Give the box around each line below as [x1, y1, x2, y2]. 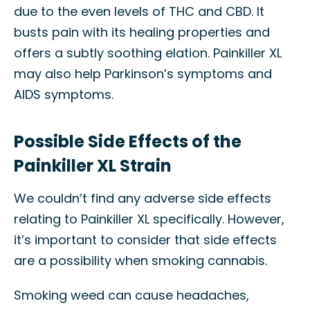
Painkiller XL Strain [14, 154, 172, 177]
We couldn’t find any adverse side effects [14, 190, 271, 207]
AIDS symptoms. [14, 86, 113, 103]
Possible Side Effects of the [14, 130, 241, 153]
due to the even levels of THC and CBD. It [14, 3, 264, 20]
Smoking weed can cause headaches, [14, 286, 249, 304]
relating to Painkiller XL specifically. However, [14, 210, 284, 228]
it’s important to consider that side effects [14, 231, 277, 248]
